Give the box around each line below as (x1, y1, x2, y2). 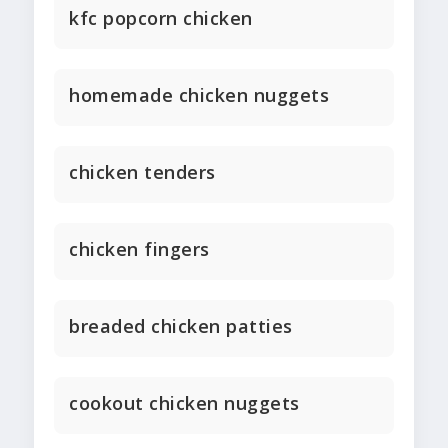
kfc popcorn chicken (69, 6, 253, 31)
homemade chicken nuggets (69, 83, 329, 108)
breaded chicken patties (69, 314, 293, 339)
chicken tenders (69, 160, 216, 185)
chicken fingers (69, 237, 210, 262)
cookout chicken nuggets (69, 391, 300, 416)
